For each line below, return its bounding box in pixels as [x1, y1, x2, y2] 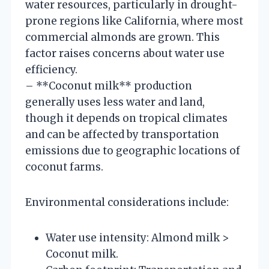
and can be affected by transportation [25, 127, 219, 141]
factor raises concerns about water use [25, 46, 225, 60]
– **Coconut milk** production [25, 79, 192, 92]
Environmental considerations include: [25, 195, 229, 209]
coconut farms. [25, 160, 103, 174]
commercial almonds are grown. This [25, 30, 220, 44]
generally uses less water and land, [25, 95, 205, 109]
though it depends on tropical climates [25, 111, 228, 125]
